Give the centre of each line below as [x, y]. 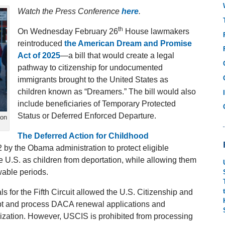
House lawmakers [156, 32]
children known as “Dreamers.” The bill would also [107, 92]
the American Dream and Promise [128, 44]
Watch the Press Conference [70, 12]
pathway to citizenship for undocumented [90, 68]
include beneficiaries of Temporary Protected [97, 104]
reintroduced [41, 44]
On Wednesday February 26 [68, 32]
